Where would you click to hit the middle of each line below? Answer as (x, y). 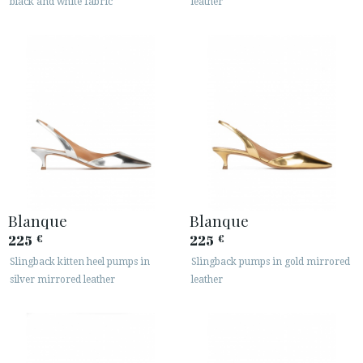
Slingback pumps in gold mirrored (271, 262)
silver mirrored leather (62, 280)
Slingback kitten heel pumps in (80, 262)
